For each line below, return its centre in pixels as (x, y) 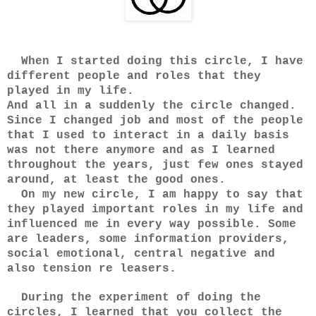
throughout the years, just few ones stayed (155, 165)
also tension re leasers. (92, 269)
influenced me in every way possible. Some (152, 224)
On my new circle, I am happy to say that (155, 195)
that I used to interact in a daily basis (148, 135)
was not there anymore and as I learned (141, 150)
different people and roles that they (134, 76)
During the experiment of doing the (134, 298)
